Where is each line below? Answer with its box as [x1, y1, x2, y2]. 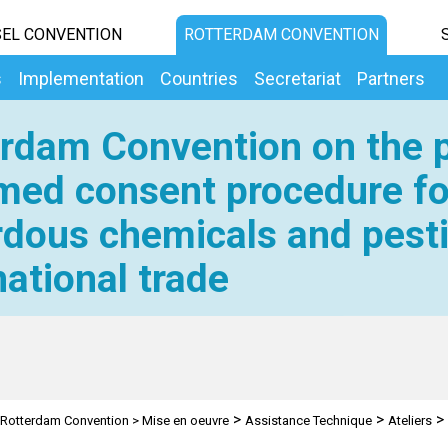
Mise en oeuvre [141, 413, 229, 428]
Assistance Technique [244, 413, 372, 428]
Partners [357, 68, 425, 89]
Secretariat [254, 68, 341, 89]
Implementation [18, 68, 144, 89]
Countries [160, 68, 238, 89]
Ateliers [387, 413, 432, 428]
